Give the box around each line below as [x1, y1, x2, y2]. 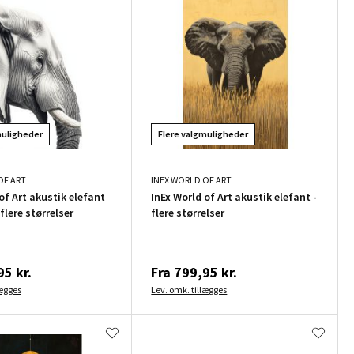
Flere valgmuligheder [158, 128, 249, 141]
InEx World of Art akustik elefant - [151, 190, 318, 205]
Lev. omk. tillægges [151, 284, 228, 296]
